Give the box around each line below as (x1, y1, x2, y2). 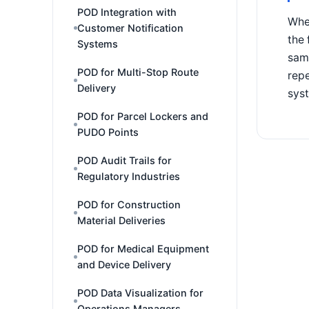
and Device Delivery (77, 259, 171, 270)
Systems (77, 38, 118, 50)
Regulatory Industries (77, 170, 180, 182)
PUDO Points (77, 126, 139, 138)
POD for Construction (77, 199, 181, 210)
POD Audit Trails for (77, 154, 172, 166)
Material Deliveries (77, 215, 166, 226)
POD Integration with (77, 6, 177, 18)
